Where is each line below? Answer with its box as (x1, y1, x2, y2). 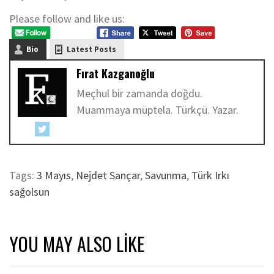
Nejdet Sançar (76, 168, 140, 183)
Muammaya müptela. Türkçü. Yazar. (76, 102, 239, 117)
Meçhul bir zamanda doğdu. (76, 86, 202, 100)
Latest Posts (67, 43, 116, 54)
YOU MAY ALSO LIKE (9, 230, 144, 258)
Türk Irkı (191, 168, 229, 183)
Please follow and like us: (9, 12, 125, 26)
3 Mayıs (37, 168, 71, 183)
